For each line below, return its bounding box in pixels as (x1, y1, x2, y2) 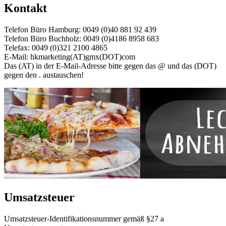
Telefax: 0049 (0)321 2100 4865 (4, 43, 107, 52)
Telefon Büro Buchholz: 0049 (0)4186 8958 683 (4, 34, 159, 43)
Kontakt (4, 2, 47, 15)
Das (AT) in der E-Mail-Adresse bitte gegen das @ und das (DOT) (4, 62, 216, 71)
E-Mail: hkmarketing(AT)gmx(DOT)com (4, 52, 135, 62)
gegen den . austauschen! (4, 71, 84, 80)
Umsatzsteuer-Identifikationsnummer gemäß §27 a (4, 214, 164, 223)
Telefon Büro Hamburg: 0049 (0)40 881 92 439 (4, 25, 156, 34)
